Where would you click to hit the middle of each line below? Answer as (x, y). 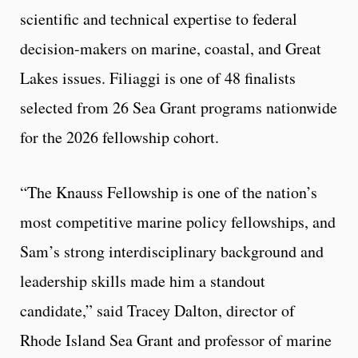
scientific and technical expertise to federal (159, 19)
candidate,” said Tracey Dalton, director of (157, 311)
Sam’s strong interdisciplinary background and (172, 252)
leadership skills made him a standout (143, 281)
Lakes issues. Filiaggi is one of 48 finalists (158, 78)
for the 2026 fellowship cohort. (119, 137)
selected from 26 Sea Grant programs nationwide (179, 108)
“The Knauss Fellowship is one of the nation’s (169, 193)
